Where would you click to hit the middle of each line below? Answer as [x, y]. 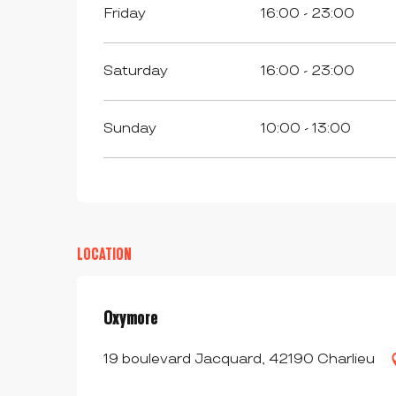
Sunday [130, 129]
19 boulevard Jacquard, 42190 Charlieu [239, 359]
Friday [125, 14]
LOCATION [104, 254]
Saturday [136, 71]
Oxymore [131, 317]
